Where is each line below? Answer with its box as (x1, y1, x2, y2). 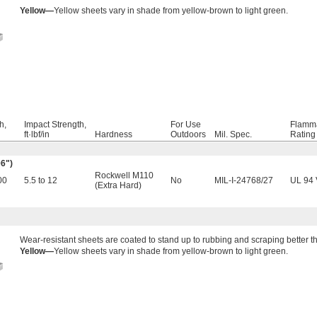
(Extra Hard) (95, 180, 142, 191)
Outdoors (171, 129, 206, 140)
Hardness (95, 129, 132, 140)
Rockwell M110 (95, 171, 154, 181)
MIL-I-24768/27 (214, 175, 273, 186)
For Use (171, 120, 201, 130)
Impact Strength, (24, 120, 86, 130)
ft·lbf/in (24, 129, 50, 140)
